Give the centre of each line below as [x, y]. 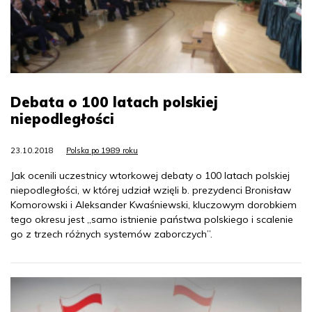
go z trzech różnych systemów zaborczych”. [111, 234]
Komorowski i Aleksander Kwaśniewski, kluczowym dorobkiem [154, 205]
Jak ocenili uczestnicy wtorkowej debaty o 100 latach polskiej [150, 176]
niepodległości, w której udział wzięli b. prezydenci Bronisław [151, 190]
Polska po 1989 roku [102, 151]
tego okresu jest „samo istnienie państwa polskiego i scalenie [152, 220]
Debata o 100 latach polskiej [114, 102]
